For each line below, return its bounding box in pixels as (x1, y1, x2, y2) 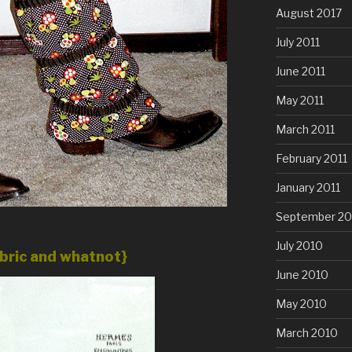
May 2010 (275, 297, 327, 311)
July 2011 (275, 35, 320, 49)
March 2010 (275, 326, 338, 340)
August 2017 (275, 6, 342, 20)
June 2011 (275, 64, 325, 79)
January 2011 (275, 181, 340, 195)
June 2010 (275, 268, 328, 282)
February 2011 (275, 152, 347, 166)
